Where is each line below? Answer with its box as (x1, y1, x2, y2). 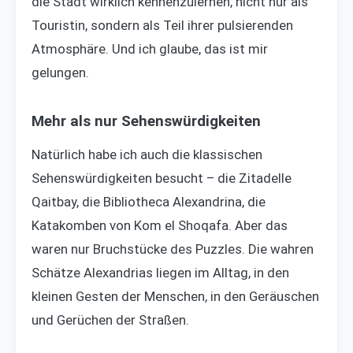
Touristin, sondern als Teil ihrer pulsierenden (32, 17, 293, 34)
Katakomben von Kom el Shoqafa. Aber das (32, 217, 288, 234)
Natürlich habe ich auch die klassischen (32, 147, 262, 163)
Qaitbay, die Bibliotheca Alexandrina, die (32, 194, 266, 210)
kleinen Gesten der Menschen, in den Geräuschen (32, 288, 319, 305)
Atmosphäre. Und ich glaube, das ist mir (32, 41, 268, 58)
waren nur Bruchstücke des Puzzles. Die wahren (32, 241, 314, 258)
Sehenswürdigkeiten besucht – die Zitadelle (32, 170, 292, 187)
